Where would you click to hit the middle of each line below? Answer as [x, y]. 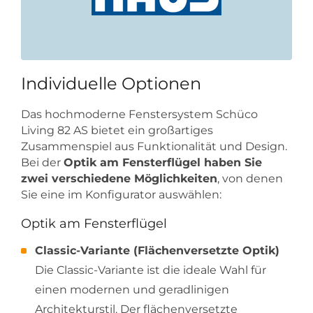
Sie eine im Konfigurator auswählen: [121, 195]
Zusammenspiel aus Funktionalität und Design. [154, 147]
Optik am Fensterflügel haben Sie [163, 163]
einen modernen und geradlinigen [132, 289]
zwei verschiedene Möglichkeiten [119, 179]
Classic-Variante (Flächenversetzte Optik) [157, 250]
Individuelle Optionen [111, 84]
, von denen [250, 179]
